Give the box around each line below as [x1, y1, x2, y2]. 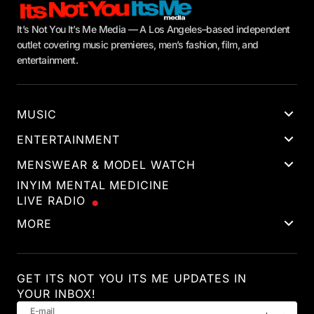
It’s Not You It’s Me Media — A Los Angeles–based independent [17, 23, 290, 36]
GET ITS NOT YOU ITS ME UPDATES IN [17, 271, 247, 286]
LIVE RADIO [17, 193, 86, 208]
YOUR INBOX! [17, 287, 96, 301]
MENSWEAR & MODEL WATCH [17, 158, 196, 172]
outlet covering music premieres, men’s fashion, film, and [17, 39, 259, 51]
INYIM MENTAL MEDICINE [17, 178, 170, 193]
